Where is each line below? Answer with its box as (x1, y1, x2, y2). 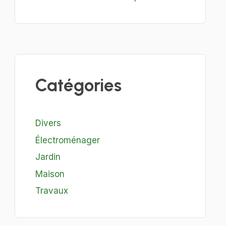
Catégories (35, 75, 122, 96)
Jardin (35, 152, 61, 162)
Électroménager (35, 135, 100, 145)
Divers (35, 118, 61, 128)
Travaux (35, 186, 68, 196)
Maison (35, 168, 65, 179)
